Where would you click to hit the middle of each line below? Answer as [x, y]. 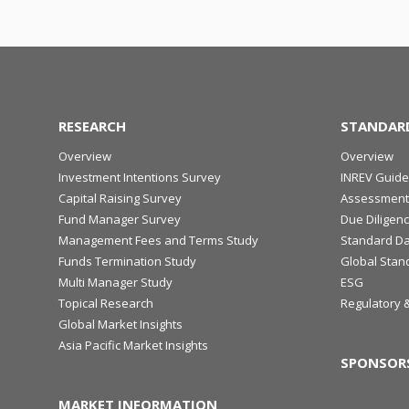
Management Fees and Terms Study [158, 240]
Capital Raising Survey [120, 198]
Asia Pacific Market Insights [133, 345]
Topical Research [106, 303]
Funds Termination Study [127, 261]
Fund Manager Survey [120, 219]
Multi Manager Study [115, 282]
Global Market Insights [121, 324]
